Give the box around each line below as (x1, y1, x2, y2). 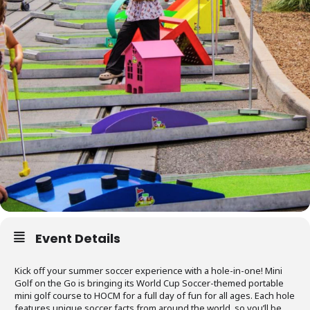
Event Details (35, 230, 120, 247)
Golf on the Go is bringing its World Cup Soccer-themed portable (15, 277, 284, 289)
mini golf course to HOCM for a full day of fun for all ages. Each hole (15, 289, 295, 302)
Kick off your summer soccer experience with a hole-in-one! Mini (15, 264, 282, 277)
